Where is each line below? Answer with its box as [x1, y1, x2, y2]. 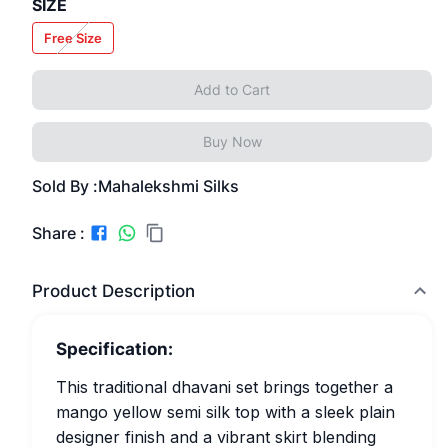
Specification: [56, 339, 173, 359]
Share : [32, 222, 85, 243]
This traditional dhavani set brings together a [56, 377, 393, 397]
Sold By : [32, 176, 98, 196]
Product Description [32, 281, 195, 301]
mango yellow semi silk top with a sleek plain [56, 402, 395, 422]
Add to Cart [194, 81, 270, 98]
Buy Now [202, 133, 262, 150]
